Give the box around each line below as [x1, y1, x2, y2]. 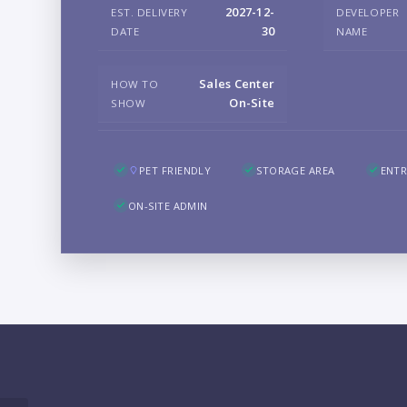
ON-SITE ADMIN [128, 198, 208, 213]
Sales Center [199, 74, 275, 92]
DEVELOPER [336, 5, 400, 19]
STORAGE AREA [256, 163, 335, 177]
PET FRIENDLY [139, 163, 212, 177]
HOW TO [111, 76, 159, 91]
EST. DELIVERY [111, 5, 188, 19]
